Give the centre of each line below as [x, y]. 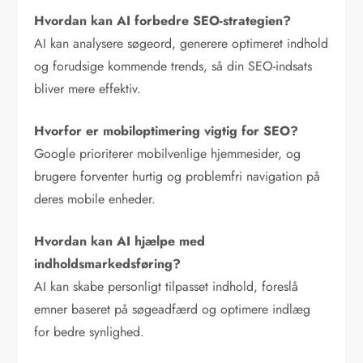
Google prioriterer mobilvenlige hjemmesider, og [168, 154]
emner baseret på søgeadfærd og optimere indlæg [173, 310]
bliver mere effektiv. [88, 89]
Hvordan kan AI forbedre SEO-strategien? [163, 21]
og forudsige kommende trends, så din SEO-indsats [173, 66]
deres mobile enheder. [95, 199]
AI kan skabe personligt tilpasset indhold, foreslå [167, 287]
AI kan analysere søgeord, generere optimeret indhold [181, 44]
